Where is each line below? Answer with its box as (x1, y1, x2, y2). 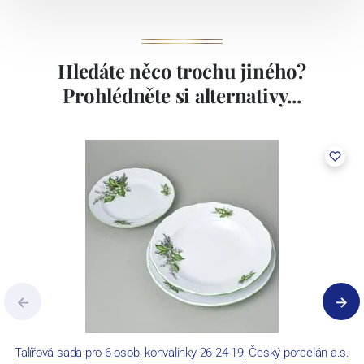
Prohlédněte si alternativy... (63, 82, 301, 109)
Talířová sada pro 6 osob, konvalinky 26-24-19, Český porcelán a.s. (15, 345, 349, 361)
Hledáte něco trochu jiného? (58, 58, 306, 84)
